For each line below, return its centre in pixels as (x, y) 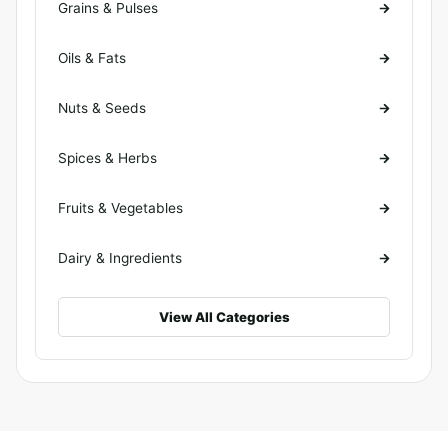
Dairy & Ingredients (120, 258)
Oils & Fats (92, 58)
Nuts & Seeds (102, 108)
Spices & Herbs (107, 158)
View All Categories (224, 316)
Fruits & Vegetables (120, 208)
